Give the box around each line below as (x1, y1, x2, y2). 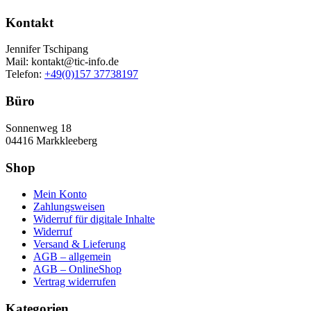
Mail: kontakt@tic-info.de (6, 56, 119, 68)
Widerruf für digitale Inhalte (33, 213, 155, 226)
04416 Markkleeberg (6, 134, 97, 146)
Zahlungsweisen (33, 201, 105, 213)
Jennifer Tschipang (6, 43, 88, 56)
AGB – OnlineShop (33, 263, 121, 276)
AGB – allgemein (33, 251, 111, 263)
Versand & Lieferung (33, 238, 126, 251)
